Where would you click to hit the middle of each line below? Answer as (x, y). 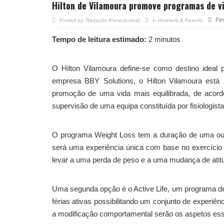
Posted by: (73, 20)
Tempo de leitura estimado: (99, 39)
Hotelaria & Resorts (180, 20)
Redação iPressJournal (113, 20)
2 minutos (163, 39)
